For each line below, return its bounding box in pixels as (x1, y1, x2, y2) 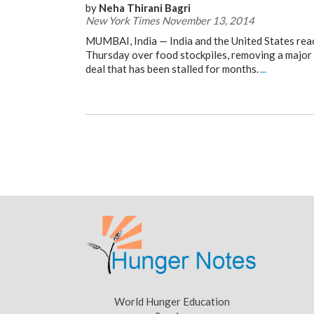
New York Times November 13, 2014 (86, 14, 254, 27)
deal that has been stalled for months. (86, 62, 259, 75)
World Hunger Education (114, 295, 230, 308)
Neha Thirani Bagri (99, 1, 191, 14)
